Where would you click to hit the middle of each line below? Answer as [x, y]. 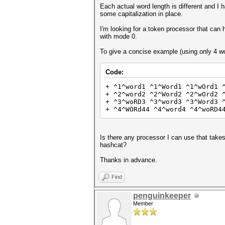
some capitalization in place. [141, 14]
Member [143, 203]
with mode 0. [119, 36]
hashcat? [113, 145]
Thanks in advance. [129, 160]
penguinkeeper [162, 196]
